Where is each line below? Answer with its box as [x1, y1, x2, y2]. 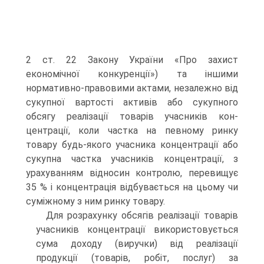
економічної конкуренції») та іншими [26, 68, 238, 80]
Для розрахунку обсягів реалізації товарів [46, 210, 238, 222]
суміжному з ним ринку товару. [26, 196, 165, 207]
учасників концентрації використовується [36, 224, 238, 236]
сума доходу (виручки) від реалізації [36, 238, 238, 250]
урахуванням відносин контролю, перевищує [26, 167, 238, 179]
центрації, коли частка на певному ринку [26, 125, 238, 137]
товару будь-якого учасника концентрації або [26, 139, 238, 151]
